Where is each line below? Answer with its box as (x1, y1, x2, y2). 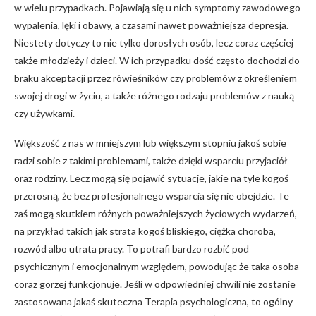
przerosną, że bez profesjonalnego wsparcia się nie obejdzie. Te (14, 189, 289, 202)
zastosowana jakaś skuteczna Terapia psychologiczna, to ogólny (14, 295, 293, 308)
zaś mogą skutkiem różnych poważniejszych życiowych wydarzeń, (14, 207, 297, 219)
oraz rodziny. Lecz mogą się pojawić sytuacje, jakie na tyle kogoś (14, 171, 288, 184)
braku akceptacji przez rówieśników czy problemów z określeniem (14, 71, 297, 84)
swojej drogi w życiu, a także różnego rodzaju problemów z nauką (14, 89, 294, 102)
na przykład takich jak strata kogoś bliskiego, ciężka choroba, (14, 224, 276, 237)
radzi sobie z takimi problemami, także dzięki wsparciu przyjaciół (14, 154, 288, 166)
